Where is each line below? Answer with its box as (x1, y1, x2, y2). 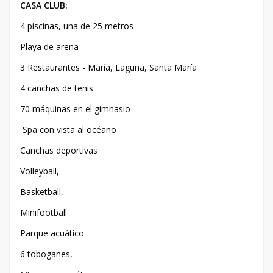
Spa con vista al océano (20, 124, 119, 136)
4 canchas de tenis (20, 82, 96, 94)
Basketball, (20, 186, 66, 198)
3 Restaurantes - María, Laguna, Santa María (20, 62, 199, 74)
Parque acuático (20, 227, 87, 239)
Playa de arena (20, 41, 81, 53)
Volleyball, (20, 165, 62, 177)
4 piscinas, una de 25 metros (20, 20, 136, 32)
